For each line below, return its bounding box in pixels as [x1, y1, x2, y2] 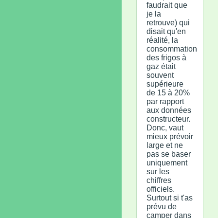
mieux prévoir [146, 132, 193, 141]
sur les [146, 167, 169, 176]
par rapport [146, 97, 184, 106]
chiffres [146, 176, 171, 184]
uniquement [146, 158, 187, 167]
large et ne [146, 141, 183, 149]
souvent [146, 71, 174, 79]
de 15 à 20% [146, 88, 190, 97]
